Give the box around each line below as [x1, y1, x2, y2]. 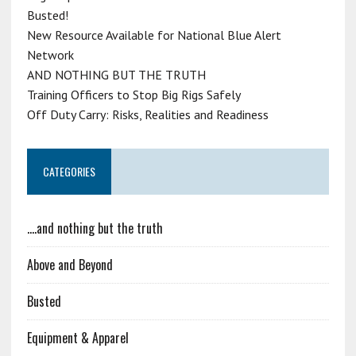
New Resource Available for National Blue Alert [26, 26, 281, 43]
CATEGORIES [42, 162, 95, 180]
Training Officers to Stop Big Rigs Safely [26, 86, 241, 103]
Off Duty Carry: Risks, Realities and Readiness [26, 106, 269, 122]
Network [26, 46, 74, 63]
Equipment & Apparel [26, 327, 129, 347]
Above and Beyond [26, 254, 113, 274]
